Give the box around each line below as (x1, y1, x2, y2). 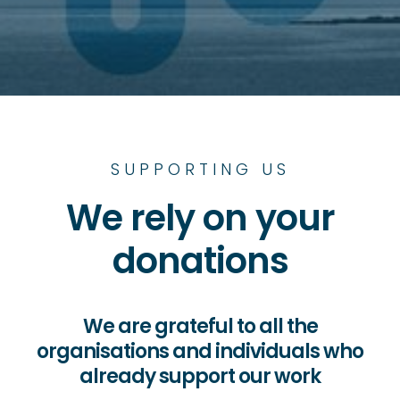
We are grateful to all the (82, 312, 318, 341)
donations (112, 236, 288, 287)
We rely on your (65, 193, 335, 244)
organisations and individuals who (37, 337, 363, 366)
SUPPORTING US (110, 158, 290, 181)
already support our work (79, 362, 321, 391)
